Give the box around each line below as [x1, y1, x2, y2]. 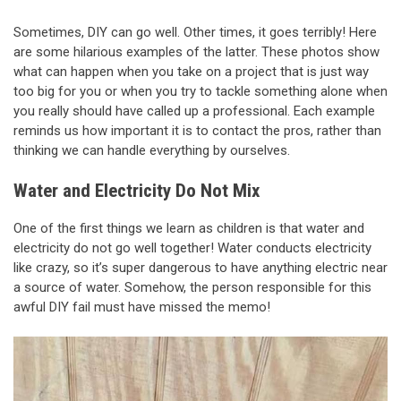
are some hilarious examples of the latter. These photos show [13, 43, 380, 60]
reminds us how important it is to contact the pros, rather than [13, 122, 381, 139]
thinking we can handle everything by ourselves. [13, 141, 290, 158]
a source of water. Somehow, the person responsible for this [13, 278, 371, 295]
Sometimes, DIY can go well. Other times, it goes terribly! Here [13, 23, 377, 40]
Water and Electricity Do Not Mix [13, 180, 260, 202]
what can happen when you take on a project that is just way [13, 63, 369, 80]
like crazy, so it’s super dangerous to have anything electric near [13, 259, 388, 276]
